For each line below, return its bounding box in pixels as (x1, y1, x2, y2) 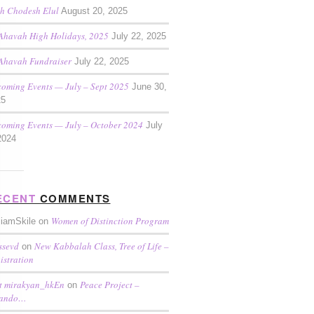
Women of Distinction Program (51, 214, 169, 227)
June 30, (132, 81, 167, 92)
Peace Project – (80, 278, 139, 291)
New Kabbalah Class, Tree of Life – (34, 240, 169, 252)
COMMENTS (36, 191, 111, 206)
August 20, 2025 (61, 6, 128, 16)
